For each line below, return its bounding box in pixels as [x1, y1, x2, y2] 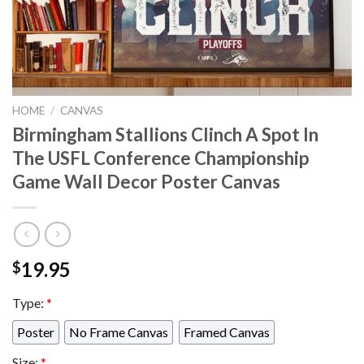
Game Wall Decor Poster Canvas [12, 170, 280, 193]
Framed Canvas [183, 324, 270, 340]
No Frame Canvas [69, 324, 169, 340]
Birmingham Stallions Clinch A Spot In [12, 123, 318, 145]
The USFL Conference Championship [12, 146, 309, 169]
